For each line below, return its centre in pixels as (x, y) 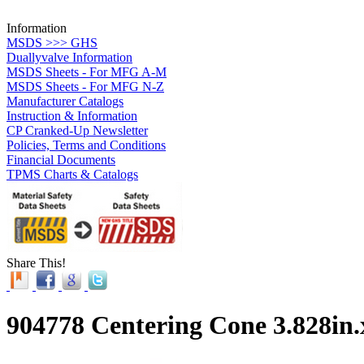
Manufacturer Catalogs (65, 101)
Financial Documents (61, 159)
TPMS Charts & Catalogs (72, 174)
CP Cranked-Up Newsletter (77, 130)
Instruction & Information (72, 115)
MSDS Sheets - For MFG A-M (87, 71)
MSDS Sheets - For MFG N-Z (85, 86)
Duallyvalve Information (69, 57)
